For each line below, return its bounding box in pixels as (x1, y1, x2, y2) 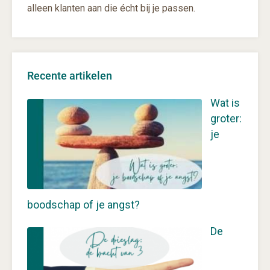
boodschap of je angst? (27, 198, 140, 211)
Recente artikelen (27, 69, 112, 82)
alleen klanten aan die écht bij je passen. (27, 2, 195, 14)
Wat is (210, 96, 240, 109)
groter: (210, 111, 242, 125)
